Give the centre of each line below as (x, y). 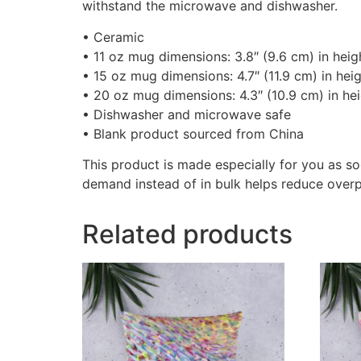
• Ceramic (113, 37)
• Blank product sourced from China (193, 133)
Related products (187, 234)
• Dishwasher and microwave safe (187, 114)
